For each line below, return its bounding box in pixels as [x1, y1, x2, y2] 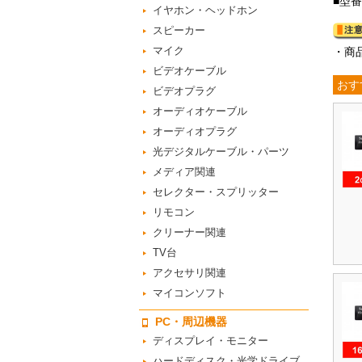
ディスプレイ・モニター [153, 335, 268, 347]
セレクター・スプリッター [153, 186, 279, 198]
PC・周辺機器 [155, 315, 227, 328]
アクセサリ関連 [153, 267, 226, 279]
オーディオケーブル [153, 105, 247, 117]
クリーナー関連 [153, 226, 226, 238]
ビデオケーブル [153, 65, 226, 77]
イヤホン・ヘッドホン [153, 4, 258, 16]
